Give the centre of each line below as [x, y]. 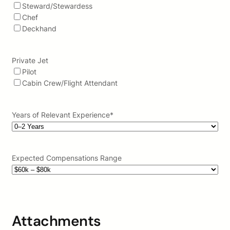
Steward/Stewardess [57, 6]
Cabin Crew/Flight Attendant [70, 83]
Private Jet [30, 61]
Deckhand [39, 29]
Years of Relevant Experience [61, 115]
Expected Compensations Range [67, 158]
